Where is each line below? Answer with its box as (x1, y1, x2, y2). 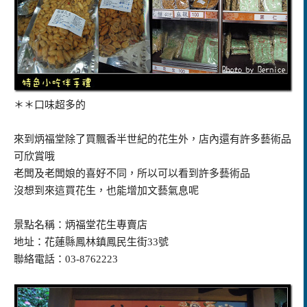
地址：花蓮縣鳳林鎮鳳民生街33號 (14, 236, 169, 247)
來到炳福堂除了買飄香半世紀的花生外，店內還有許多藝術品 (14, 133, 291, 145)
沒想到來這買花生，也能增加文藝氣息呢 (14, 184, 199, 196)
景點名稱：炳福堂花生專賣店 (14, 219, 147, 230)
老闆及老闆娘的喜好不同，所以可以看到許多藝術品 (14, 167, 250, 179)
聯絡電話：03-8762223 (14, 253, 118, 265)
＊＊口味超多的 (14, 99, 86, 110)
